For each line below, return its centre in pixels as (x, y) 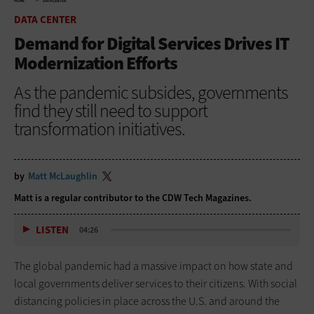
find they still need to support (111, 110)
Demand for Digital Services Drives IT (152, 43)
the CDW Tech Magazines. (199, 198)
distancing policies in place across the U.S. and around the (147, 301)
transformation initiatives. (100, 129)
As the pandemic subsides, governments (151, 92)
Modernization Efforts (96, 63)
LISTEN (52, 230)
